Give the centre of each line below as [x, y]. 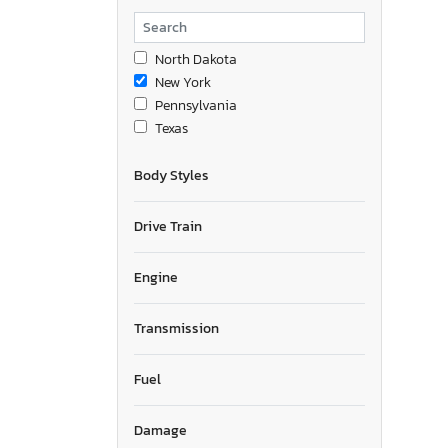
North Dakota [196, 59]
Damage [160, 430]
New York [183, 82]
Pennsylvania [196, 105]
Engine [156, 277]
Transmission [176, 328]
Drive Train [168, 226]
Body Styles [171, 175]
